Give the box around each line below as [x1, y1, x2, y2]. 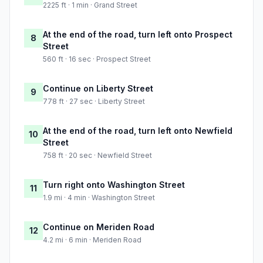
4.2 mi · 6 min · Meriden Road [43, 235, 141, 245]
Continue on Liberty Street [43, 83, 153, 94]
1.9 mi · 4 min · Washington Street [43, 193, 155, 203]
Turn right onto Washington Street [43, 180, 185, 190]
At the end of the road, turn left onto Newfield [43, 126, 232, 136]
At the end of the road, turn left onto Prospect [43, 29, 232, 40]
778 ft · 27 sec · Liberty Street [43, 97, 145, 106]
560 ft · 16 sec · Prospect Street [43, 55, 151, 64]
